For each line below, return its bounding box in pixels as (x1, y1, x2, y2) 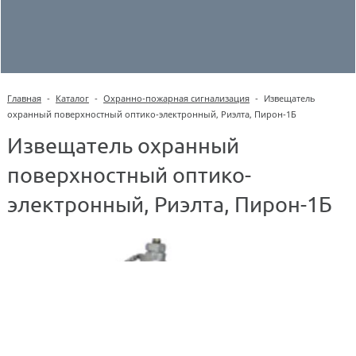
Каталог (56, 92, 89, 104)
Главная (7, 92, 41, 104)
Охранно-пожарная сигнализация (103, 92, 250, 104)
